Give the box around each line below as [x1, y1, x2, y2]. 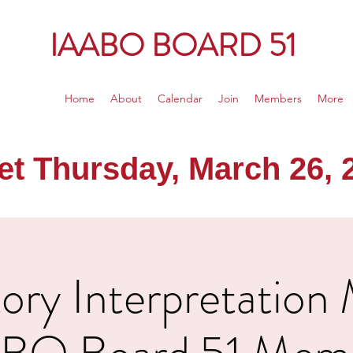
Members [255, 91, 302, 106]
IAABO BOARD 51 [50, 23, 303, 68]
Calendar [158, 91, 203, 106]
